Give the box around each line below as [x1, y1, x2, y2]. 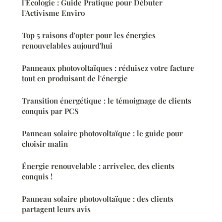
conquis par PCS [22, 106, 79, 116]
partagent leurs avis [22, 204, 91, 214]
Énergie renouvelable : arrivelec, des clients [22, 161, 174, 171]
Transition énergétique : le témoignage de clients [22, 95, 191, 106]
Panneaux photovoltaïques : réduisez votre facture [22, 62, 194, 73]
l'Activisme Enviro [22, 7, 85, 18]
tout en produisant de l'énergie [22, 73, 128, 83]
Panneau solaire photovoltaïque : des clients [22, 193, 173, 204]
